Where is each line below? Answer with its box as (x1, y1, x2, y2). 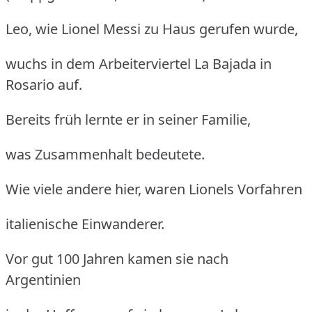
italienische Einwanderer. (6, 214, 164, 233)
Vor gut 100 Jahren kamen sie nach (6, 249, 228, 268)
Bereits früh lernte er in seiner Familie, (6, 109, 251, 129)
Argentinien (6, 270, 81, 289)
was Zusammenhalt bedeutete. (6, 144, 205, 164)
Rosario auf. (6, 75, 82, 94)
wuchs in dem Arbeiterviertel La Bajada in (6, 54, 272, 73)
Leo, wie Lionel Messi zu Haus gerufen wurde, (6, 19, 298, 38)
